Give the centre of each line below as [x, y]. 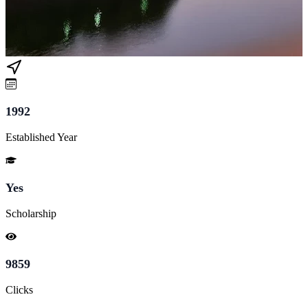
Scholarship [31, 213]
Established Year [41, 137]
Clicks [19, 289]
